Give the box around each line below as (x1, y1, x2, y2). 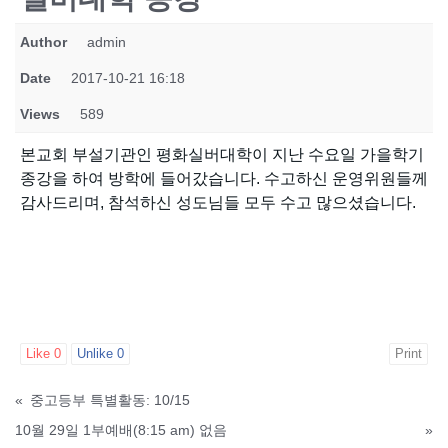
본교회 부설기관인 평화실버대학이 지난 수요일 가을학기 (20, 145, 424, 163)
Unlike (77, 345, 117, 361)
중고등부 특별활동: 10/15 (30, 391, 190, 408)
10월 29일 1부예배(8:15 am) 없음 (15, 421, 227, 438)
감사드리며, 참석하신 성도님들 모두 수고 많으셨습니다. (20, 193, 416, 211)
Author (20, 33, 67, 50)
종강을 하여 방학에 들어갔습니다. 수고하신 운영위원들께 (20, 169, 428, 187)
